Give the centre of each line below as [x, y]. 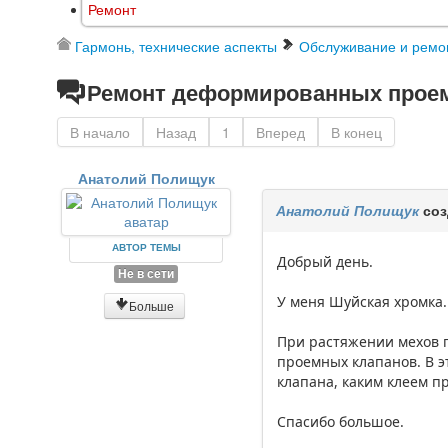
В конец [356, 132]
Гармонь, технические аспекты [176, 46]
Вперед [280, 132]
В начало [100, 132]
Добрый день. [325, 262]
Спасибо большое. [341, 422]
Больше [151, 306]
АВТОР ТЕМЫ [146, 247]
